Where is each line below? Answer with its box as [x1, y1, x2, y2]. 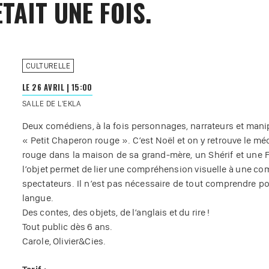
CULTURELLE [25, 61, 71, 70]
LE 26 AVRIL [22, 81, 67, 93]
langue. [22, 192, 53, 204]
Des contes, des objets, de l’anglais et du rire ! [22, 206, 210, 218]
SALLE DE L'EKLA [22, 98, 82, 108]
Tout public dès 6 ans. [22, 220, 113, 232]
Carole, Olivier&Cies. [22, 235, 106, 247]
